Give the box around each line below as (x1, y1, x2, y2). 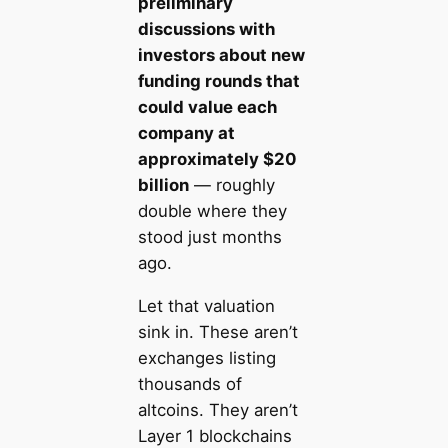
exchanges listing (137, 347, 276, 368)
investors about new (137, 45, 305, 66)
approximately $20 (137, 149, 297, 170)
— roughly (188, 175, 275, 196)
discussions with (137, 19, 275, 40)
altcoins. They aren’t (137, 399, 298, 420)
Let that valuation (137, 295, 275, 316)
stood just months (137, 227, 282, 248)
